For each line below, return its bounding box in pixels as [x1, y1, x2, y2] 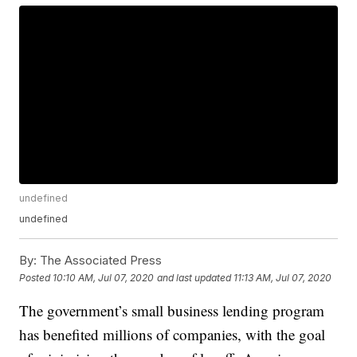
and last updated [157, 271, 232, 284]
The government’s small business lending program [19, 300, 325, 321]
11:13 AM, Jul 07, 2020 [233, 271, 332, 284]
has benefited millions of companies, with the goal [19, 324, 326, 345]
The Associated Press [37, 253, 163, 269]
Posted [19, 271, 53, 284]
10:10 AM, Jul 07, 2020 [53, 271, 155, 284]
